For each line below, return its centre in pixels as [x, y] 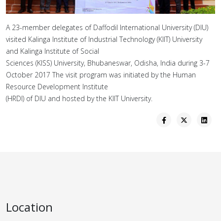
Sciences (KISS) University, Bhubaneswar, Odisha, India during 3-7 [108, 63]
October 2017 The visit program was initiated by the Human [101, 74]
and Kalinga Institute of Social [53, 51]
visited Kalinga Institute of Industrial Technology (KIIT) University [104, 39]
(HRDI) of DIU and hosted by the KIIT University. [79, 98]
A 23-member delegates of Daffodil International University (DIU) [107, 27]
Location [29, 207]
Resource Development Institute [57, 86]
